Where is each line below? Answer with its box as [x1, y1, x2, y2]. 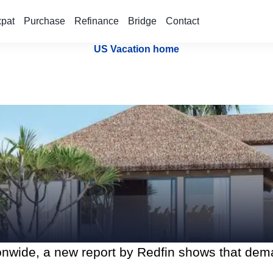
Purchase [24, 16, 65, 26]
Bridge [128, 16, 157, 26]
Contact [166, 16, 199, 26]
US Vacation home [94, 44, 179, 54]
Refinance [74, 16, 119, 26]
